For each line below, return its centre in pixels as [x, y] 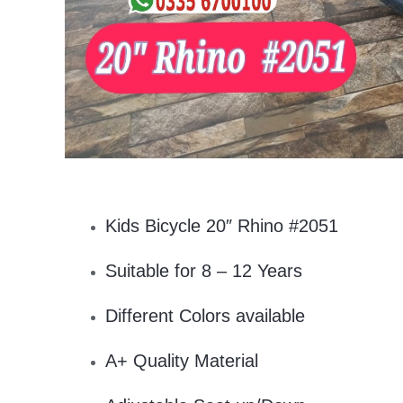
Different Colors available [205, 316]
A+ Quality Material [182, 361]
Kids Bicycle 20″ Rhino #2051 [222, 226]
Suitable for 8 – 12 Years [204, 271]
